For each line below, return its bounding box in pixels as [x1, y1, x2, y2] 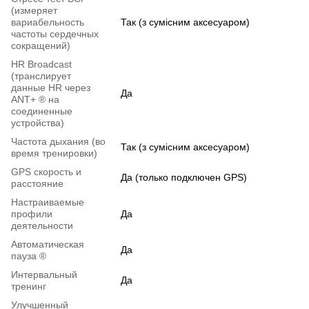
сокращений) [11, 40, 70, 52]
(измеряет [11, 5, 57, 17]
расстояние [11, 178, 63, 190]
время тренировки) [11, 148, 97, 159]
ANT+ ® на [11, 94, 59, 106]
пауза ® [11, 250, 46, 262]
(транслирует [11, 70, 71, 82]
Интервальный [11, 269, 77, 281]
